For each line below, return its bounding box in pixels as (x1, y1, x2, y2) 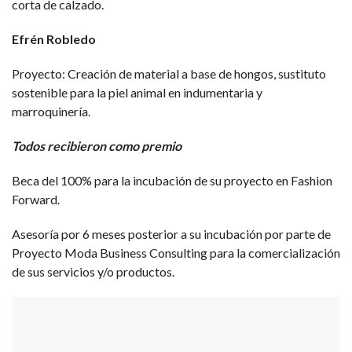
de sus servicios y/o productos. (12, 264, 174, 280)
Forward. (12, 192, 60, 207)
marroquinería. (12, 104, 90, 119)
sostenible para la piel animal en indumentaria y (12, 85, 262, 101)
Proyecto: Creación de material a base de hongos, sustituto (12, 66, 326, 82)
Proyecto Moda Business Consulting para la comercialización (12, 245, 340, 261)
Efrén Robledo (12, 31, 96, 47)
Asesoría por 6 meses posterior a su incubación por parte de (12, 226, 331, 242)
